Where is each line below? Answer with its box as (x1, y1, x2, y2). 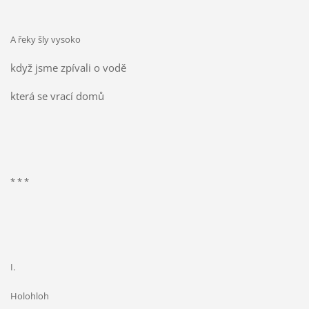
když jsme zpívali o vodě (10, 61, 129, 75)
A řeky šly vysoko (10, 33, 83, 46)
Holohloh (10, 289, 49, 302)
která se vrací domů (10, 89, 104, 103)
